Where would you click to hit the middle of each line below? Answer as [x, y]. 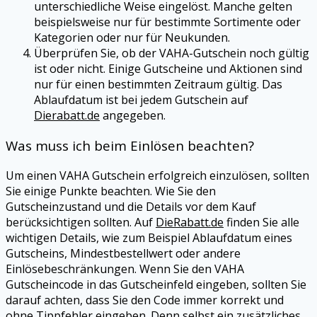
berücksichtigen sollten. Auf [81, 222]
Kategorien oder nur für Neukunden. [132, 38]
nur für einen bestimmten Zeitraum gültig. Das [158, 85]
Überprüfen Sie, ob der [97, 53]
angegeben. [133, 116]
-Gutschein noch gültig [249, 53]
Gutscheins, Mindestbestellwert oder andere [123, 253]
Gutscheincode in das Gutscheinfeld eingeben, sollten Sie [156, 284]
